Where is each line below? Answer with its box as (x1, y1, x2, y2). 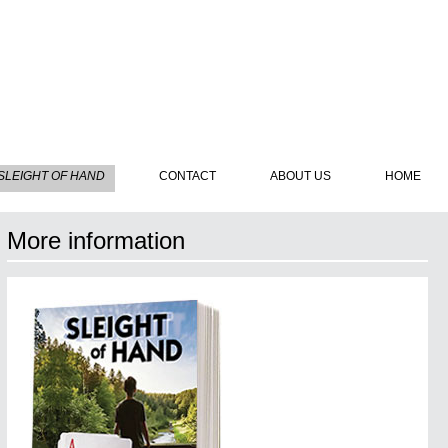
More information (6, 227, 185, 254)
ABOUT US (270, 169, 331, 183)
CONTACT (159, 169, 216, 183)
